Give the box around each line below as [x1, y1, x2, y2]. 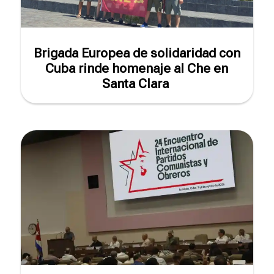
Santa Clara [102, 76, 172, 92]
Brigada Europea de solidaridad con [33, 46, 240, 61]
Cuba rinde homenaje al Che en [45, 61, 229, 76]
